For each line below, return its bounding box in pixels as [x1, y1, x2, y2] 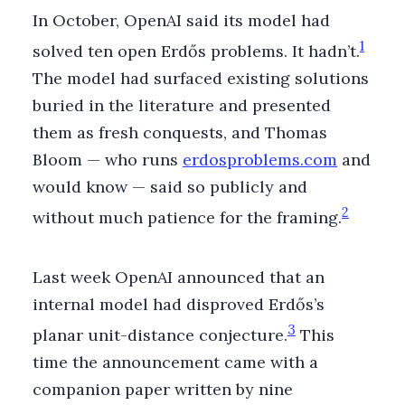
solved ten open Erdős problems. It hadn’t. [33, 40, 360, 61]
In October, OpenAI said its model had [33, 9, 330, 31]
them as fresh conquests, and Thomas [33, 121, 327, 143]
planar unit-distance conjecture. [33, 324, 287, 345]
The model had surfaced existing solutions [33, 67, 369, 89]
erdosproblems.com [183, 148, 337, 170]
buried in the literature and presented [33, 94, 331, 116]
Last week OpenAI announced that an [33, 266, 325, 287]
